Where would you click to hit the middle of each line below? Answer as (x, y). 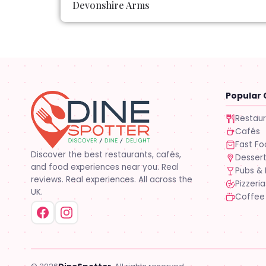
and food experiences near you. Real (105, 167)
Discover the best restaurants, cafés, (106, 154)
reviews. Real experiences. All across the (112, 179)
